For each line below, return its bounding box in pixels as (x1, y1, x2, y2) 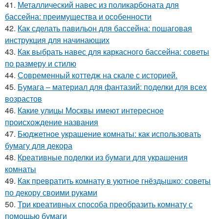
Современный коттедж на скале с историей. (18, 69, 177, 81)
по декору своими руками (5, 187, 97, 198)
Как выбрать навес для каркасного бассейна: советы (18, 46, 209, 58)
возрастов (5, 93, 42, 105)
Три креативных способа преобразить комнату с (18, 198, 193, 210)
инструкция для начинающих (5, 34, 109, 46)
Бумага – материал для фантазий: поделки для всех (18, 81, 207, 93)
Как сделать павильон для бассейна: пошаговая (18, 22, 192, 34)
